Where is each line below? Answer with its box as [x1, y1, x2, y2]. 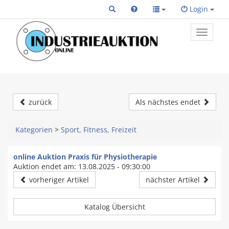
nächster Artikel [146, 175, 202, 185]
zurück [27, 97, 52, 107]
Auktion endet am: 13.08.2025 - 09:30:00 [13, 162, 150, 172]
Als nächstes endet [135, 97, 202, 107]
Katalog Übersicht [84, 202, 145, 212]
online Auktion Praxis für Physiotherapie [13, 152, 157, 162]
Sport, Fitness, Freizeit [61, 125, 136, 135]
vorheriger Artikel [27, 175, 89, 185]
